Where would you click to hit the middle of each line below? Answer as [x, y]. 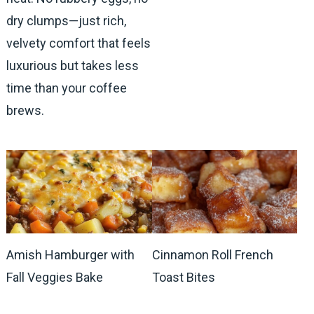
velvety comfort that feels [78, 43]
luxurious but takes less [72, 66]
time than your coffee [66, 88]
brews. [25, 111]
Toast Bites [183, 277]
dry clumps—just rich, [66, 21]
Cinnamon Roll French [212, 254]
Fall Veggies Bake [54, 277]
